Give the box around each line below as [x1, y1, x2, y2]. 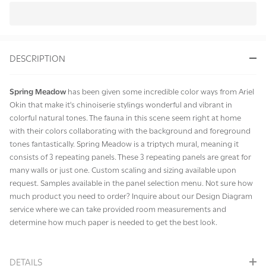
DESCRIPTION [9, 51, 65, 65]
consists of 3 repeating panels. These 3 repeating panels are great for [9, 150, 251, 163]
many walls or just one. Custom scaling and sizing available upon [9, 163, 236, 176]
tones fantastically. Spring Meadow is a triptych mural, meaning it [9, 137, 239, 150]
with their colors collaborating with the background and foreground [9, 124, 251, 137]
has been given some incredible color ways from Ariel [66, 85, 254, 97]
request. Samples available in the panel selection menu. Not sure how [9, 176, 253, 189]
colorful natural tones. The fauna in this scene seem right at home [9, 111, 241, 123]
